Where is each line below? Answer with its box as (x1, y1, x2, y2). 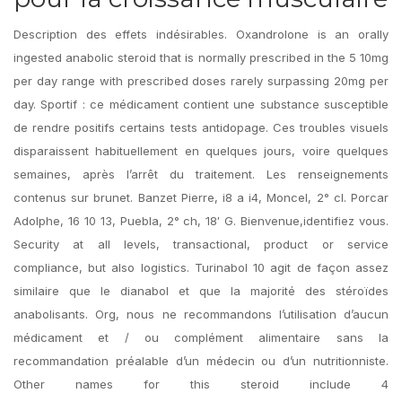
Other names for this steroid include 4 (13, 377, 389, 391)
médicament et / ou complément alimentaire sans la (13, 330, 389, 345)
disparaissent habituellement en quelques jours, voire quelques (13, 144, 389, 158)
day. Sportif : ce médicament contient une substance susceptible (13, 97, 389, 111)
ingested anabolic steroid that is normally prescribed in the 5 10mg (13, 50, 389, 65)
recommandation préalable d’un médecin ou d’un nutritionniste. (13, 354, 389, 368)
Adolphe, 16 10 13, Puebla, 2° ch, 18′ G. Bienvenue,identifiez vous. (13, 214, 389, 228)
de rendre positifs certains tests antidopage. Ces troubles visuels (13, 120, 389, 135)
